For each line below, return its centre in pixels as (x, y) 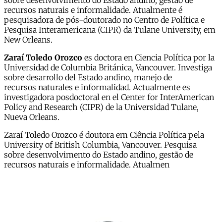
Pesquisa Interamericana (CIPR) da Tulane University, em (110, 30)
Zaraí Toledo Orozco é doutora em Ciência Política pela (104, 135)
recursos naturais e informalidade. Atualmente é (93, 10)
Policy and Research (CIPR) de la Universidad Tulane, (101, 107)
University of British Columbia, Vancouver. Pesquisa (100, 145)
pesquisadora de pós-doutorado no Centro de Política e (104, 20)
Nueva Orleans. (32, 117)
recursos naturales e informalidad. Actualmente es (97, 87)
